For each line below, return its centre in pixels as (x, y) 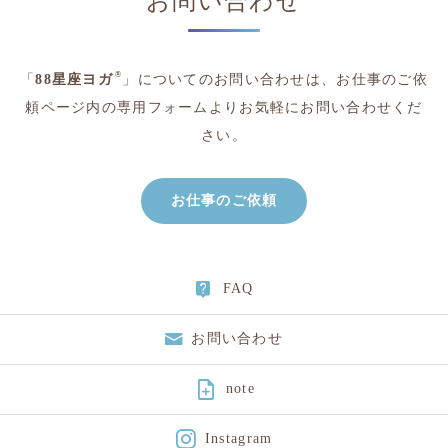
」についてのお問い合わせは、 (229, 79)
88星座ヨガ (74, 79)
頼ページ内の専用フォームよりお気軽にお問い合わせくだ (224, 107)
